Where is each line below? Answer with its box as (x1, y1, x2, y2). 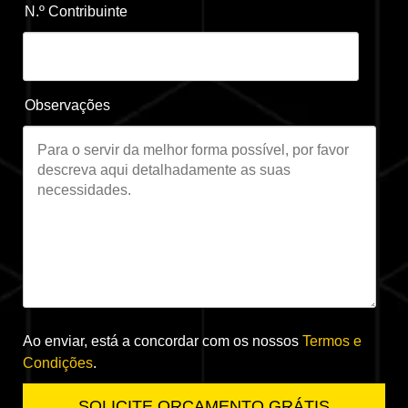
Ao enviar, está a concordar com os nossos (23, 332, 302, 349)
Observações (25, 97, 110, 113)
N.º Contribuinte (25, 3, 127, 19)
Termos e (302, 332, 362, 349)
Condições (23, 354, 93, 371)
